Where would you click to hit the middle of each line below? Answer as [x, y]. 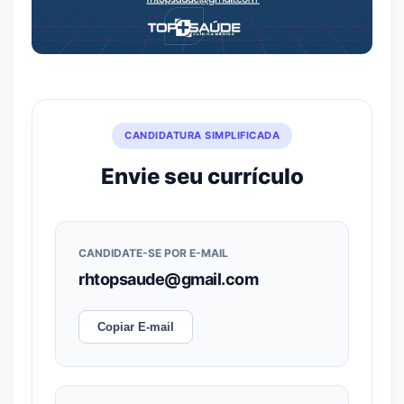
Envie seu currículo [202, 176]
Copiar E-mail [136, 327]
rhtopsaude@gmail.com [168, 279]
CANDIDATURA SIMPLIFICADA [202, 135]
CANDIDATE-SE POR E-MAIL [153, 253]
